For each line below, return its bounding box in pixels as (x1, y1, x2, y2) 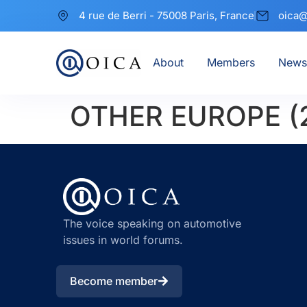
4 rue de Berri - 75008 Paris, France (79, 9, 254, 22)
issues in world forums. (63, 233, 183, 247)
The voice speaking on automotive (63, 217, 241, 231)
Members (206, 56, 255, 69)
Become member (70, 273, 158, 288)
